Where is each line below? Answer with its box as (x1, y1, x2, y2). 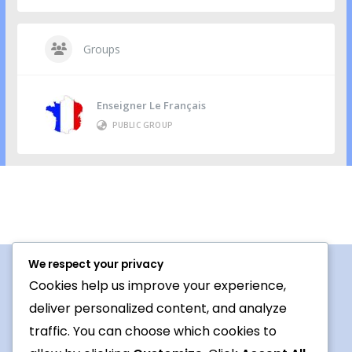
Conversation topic (51, 317, 211, 340)
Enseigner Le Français (97, 97, 207, 112)
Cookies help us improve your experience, (29, 277, 286, 295)
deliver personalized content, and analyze (29, 299, 287, 318)
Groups (80, 42, 121, 57)
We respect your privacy (28, 257, 163, 273)
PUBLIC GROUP (112, 119, 173, 130)
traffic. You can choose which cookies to (29, 322, 277, 341)
